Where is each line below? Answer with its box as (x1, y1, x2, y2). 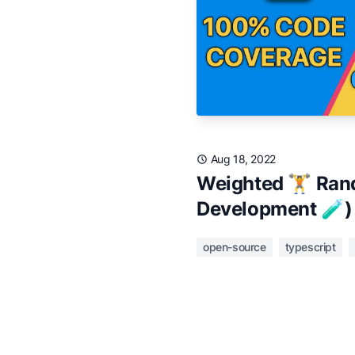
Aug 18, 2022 (210, 152, 276, 166)
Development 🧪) (197, 197, 353, 220)
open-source (203, 240, 266, 254)
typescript (284, 240, 336, 254)
